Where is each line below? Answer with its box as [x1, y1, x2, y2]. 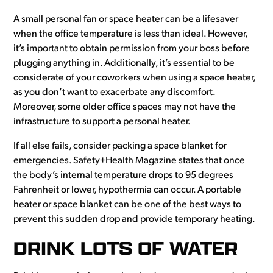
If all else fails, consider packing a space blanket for [13, 141, 227, 152]
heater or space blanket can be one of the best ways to [13, 200, 242, 210]
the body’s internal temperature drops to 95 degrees [13, 171, 234, 181]
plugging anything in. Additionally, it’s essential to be [13, 58, 235, 69]
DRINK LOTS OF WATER [13, 236, 238, 261]
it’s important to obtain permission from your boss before [13, 44, 250, 54]
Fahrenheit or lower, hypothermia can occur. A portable [13, 185, 242, 196]
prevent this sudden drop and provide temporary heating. [13, 214, 256, 225]
